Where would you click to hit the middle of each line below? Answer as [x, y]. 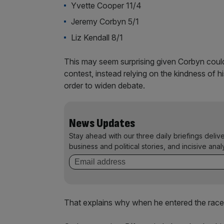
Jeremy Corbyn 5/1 [105, 21]
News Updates [102, 123]
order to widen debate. [104, 85]
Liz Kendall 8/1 [97, 37]
